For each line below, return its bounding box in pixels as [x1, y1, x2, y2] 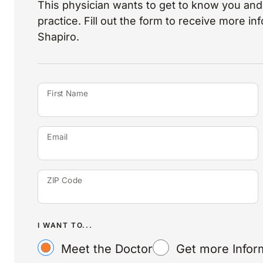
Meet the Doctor [61, 242, 153, 256]
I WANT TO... [38, 221, 93, 230]
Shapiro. [38, 31, 79, 43]
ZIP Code [47, 175, 82, 186]
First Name [47, 88, 88, 99]
